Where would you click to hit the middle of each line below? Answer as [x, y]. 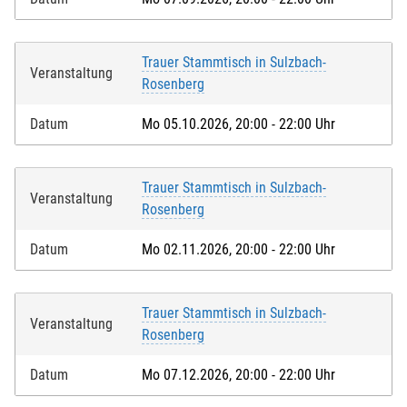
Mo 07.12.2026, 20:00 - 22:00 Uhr [238, 374]
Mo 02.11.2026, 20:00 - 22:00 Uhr [238, 249]
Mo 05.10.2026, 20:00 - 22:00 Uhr [238, 124]
